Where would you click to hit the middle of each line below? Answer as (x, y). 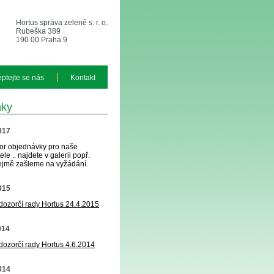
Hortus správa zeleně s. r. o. (62, 23)
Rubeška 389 (38, 31)
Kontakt (83, 78)
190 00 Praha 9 (42, 40)
